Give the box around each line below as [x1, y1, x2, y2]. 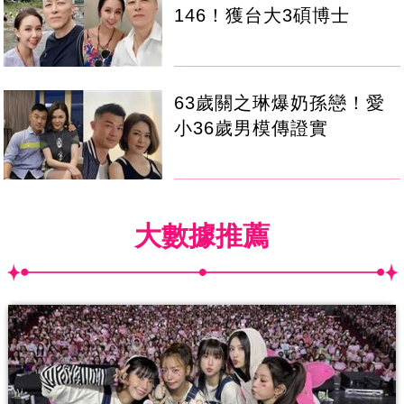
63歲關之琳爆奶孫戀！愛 [174, 93, 386, 114]
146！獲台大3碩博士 [174, 5, 351, 26]
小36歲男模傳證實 [174, 118, 329, 139]
